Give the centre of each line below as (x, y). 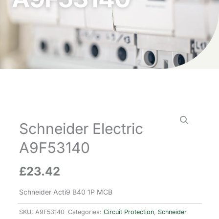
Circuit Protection (129, 212)
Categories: (85, 212)
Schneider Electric (81, 129)
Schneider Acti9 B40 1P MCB (66, 192)
